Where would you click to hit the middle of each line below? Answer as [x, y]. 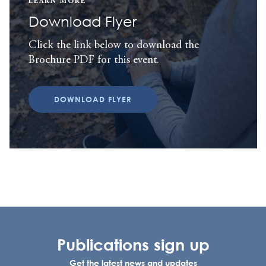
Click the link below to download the [113, 45]
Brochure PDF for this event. [94, 60]
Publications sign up [133, 244]
